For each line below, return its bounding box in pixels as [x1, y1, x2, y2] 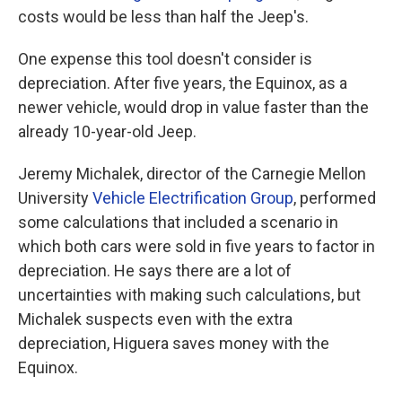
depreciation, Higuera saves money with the [18, 334, 329, 354]
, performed [293, 188, 376, 208]
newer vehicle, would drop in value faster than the [18, 98, 369, 118]
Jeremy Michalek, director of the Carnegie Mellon [18, 164, 366, 184]
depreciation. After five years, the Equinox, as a [18, 74, 347, 93]
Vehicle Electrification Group [92, 188, 293, 208]
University [18, 188, 92, 208]
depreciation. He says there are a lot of [18, 261, 292, 281]
